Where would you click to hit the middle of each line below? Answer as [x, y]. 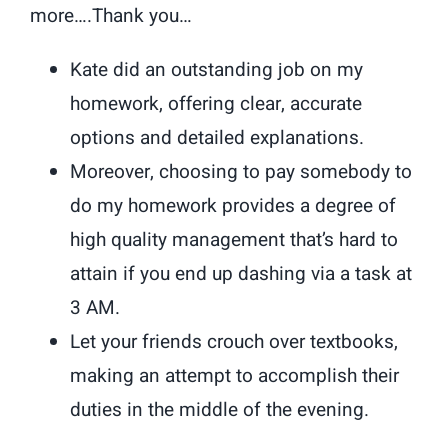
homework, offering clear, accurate [216, 103]
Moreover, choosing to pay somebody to [241, 171]
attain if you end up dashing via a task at [241, 273]
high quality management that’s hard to [234, 239]
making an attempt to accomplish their [234, 375]
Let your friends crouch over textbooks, [234, 341]
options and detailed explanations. [217, 137]
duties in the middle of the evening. [219, 409]
